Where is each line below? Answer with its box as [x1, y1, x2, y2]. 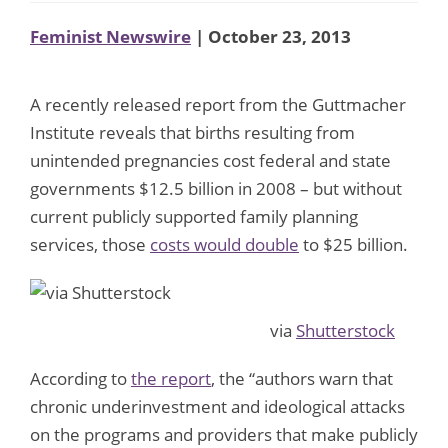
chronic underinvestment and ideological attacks [30, 394, 405, 418]
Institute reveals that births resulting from [30, 120, 355, 144]
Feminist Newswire [30, 24, 191, 48]
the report [131, 366, 211, 390]
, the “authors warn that [211, 366, 393, 390]
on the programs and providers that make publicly [30, 422, 418, 446]
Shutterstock [296, 318, 395, 342]
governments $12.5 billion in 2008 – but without [30, 176, 402, 200]
